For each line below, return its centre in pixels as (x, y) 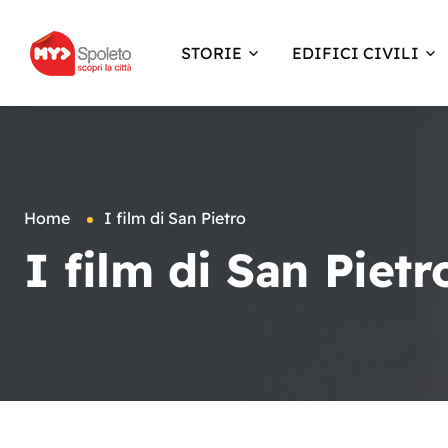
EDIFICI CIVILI (355, 53)
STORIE (211, 53)
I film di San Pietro (175, 218)
